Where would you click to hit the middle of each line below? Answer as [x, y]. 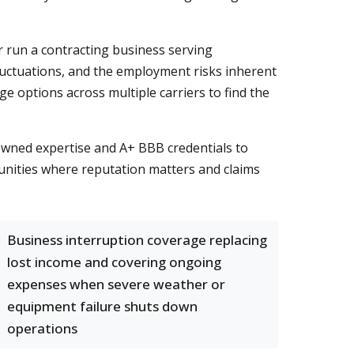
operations [42, 328]
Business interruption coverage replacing [137, 240]
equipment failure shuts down [102, 306]
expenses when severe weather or [116, 284]
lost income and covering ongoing [114, 262]
